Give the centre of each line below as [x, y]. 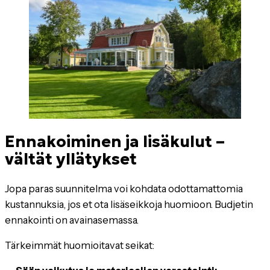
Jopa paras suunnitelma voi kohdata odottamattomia [124, 188]
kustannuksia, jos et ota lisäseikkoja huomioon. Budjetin [129, 204]
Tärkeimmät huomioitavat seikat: [80, 246]
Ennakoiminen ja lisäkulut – [115, 141]
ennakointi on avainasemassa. [72, 220]
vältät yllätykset [71, 159]
